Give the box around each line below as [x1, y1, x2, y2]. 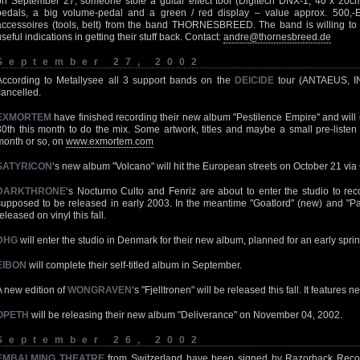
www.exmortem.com [66, 136, 153, 147]
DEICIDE [234, 75, 274, 86]
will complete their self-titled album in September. [27, 260, 242, 271]
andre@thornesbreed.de [223, 31, 331, 43]
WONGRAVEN [67, 284, 132, 296]
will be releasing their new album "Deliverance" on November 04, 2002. [29, 309, 342, 321]
